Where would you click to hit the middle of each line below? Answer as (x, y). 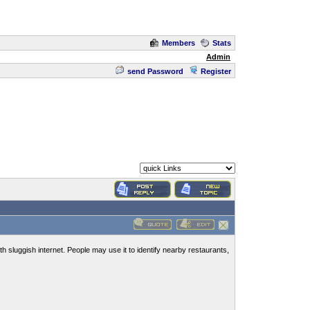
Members (179, 43)
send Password (155, 71)
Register (216, 71)
